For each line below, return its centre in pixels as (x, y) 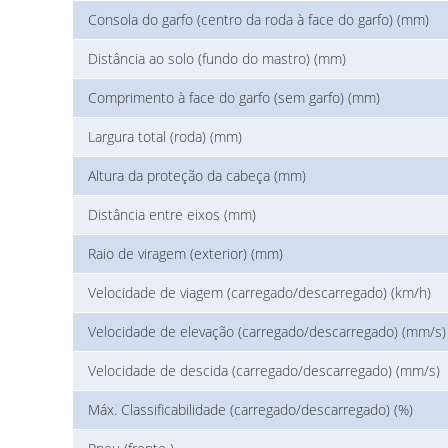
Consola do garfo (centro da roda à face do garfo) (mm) (258, 19)
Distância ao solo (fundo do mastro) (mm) (217, 58)
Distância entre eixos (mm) (172, 214)
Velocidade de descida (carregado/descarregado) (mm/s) (264, 370)
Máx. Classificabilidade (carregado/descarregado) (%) (250, 409)
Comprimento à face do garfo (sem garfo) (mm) (234, 97)
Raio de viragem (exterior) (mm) (185, 253)
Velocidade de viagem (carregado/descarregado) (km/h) (259, 292)
